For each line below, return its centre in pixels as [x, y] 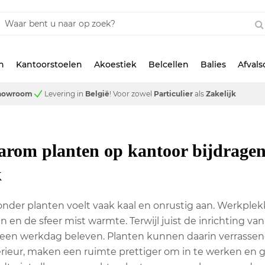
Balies [213, 64]
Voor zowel [132, 94]
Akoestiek [115, 64]
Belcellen [169, 64]
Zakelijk [221, 94]
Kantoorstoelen [49, 64]
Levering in [65, 94]
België [97, 94]
